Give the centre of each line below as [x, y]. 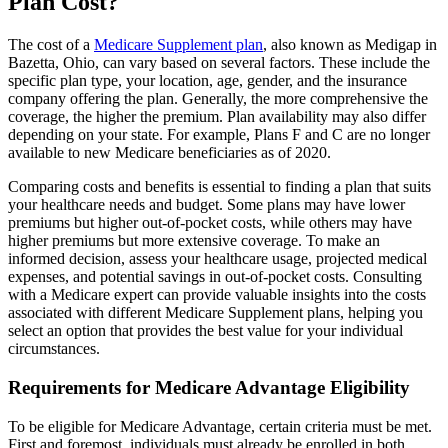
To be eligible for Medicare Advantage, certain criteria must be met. [220, 426]
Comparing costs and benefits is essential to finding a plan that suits [219, 187]
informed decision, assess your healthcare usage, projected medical [217, 259]
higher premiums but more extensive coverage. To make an [194, 241]
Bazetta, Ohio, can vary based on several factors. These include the [219, 63]
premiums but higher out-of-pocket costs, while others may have [210, 223]
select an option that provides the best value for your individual [205, 331]
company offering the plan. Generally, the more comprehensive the [218, 99]
